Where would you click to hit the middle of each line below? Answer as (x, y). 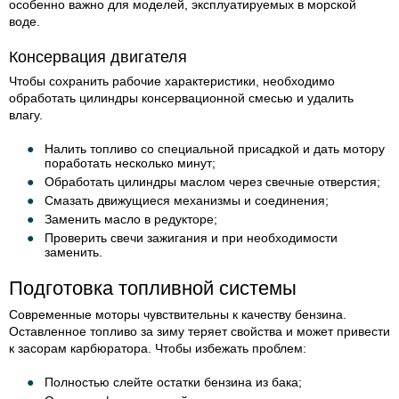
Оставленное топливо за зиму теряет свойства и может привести (199, 332)
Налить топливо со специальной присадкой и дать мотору (215, 149)
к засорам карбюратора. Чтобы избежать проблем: (158, 349)
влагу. (26, 115)
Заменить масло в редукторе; (131, 220)
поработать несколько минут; (130, 163)
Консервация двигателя (98, 57)
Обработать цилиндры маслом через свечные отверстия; (212, 182)
